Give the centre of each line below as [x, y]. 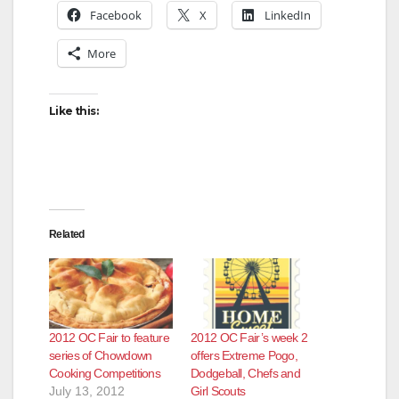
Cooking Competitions [105, 374]
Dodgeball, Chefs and [246, 374]
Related [67, 234]
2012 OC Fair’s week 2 [249, 338]
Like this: [73, 110]
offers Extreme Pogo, [244, 356]
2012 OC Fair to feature [109, 338]
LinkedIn [288, 15]
